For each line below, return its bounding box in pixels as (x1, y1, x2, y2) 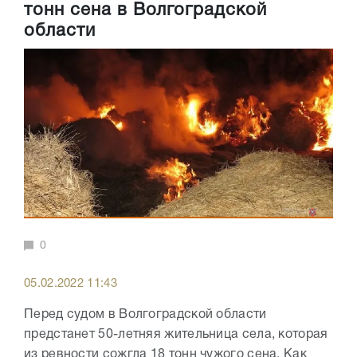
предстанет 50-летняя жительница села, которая (24, 328, 328, 340)
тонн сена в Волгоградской (24, 2, 267, 19)
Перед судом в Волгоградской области (24, 308, 267, 320)
